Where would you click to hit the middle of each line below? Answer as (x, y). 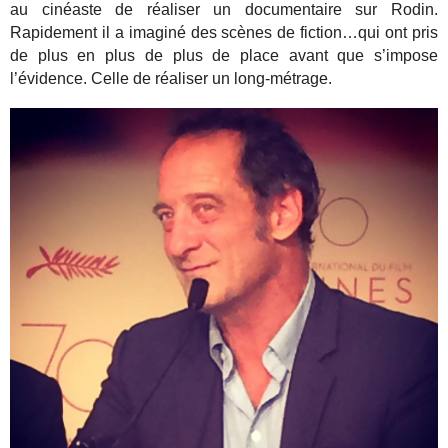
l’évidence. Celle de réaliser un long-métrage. (171, 78)
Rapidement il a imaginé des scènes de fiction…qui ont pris (224, 32)
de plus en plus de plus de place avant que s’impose (224, 55)
